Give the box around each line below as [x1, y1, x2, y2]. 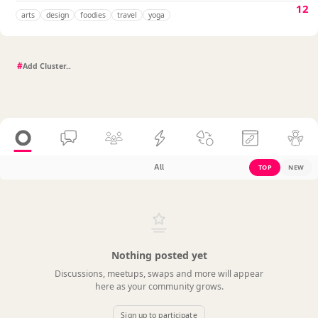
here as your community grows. [94, 280, 224, 292]
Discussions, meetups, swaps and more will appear [55, 267, 263, 280]
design [46, 9, 69, 20]
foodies [80, 9, 106, 20]
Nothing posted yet [111, 248, 207, 262]
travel [117, 9, 137, 20]
